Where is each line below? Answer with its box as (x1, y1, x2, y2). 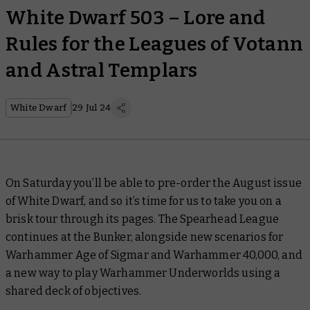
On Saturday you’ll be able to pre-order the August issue (6, 176, 302, 190)
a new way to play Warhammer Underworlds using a (6, 266, 281, 280)
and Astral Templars (6, 59, 198, 82)
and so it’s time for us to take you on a (86, 194, 282, 208)
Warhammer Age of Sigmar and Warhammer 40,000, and (6, 248, 302, 262)
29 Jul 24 (72, 102, 111, 113)
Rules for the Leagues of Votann (6, 33, 304, 55)
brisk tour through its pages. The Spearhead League (6, 212, 280, 226)
